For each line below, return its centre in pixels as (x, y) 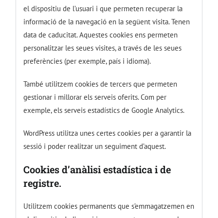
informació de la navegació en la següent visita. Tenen (107, 21)
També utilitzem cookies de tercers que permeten (100, 84)
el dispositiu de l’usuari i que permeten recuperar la (103, 8)
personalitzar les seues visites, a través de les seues (103, 48)
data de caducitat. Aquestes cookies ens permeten (101, 35)
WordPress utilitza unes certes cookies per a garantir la (108, 133)
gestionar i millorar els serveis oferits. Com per (95, 97)
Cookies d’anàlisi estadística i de (97, 169)
